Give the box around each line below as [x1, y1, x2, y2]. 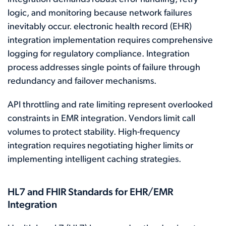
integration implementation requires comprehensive [8, 35, 213, 45]
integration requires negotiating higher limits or [8, 141, 193, 151]
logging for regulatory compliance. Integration [8, 49, 190, 59]
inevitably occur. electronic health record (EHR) [8, 22, 192, 32]
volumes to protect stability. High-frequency [8, 127, 180, 137]
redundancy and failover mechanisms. [8, 76, 156, 86]
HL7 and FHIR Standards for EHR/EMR [8, 187, 173, 198]
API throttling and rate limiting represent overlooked [8, 100, 213, 110]
